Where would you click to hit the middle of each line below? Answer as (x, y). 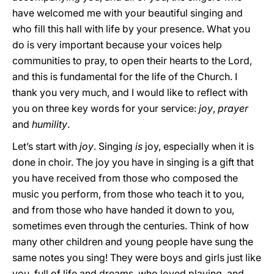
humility (50, 124)
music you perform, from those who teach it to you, (128, 194)
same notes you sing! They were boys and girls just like (137, 257)
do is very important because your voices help (117, 45)
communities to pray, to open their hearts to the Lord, (132, 61)
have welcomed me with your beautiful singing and (128, 13)
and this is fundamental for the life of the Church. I (125, 76)
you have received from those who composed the (125, 178)
